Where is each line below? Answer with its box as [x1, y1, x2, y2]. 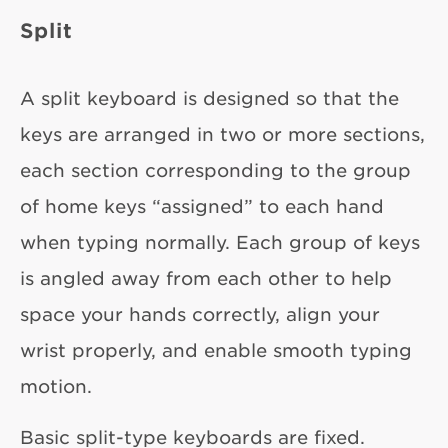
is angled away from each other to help [20, 267, 392, 290]
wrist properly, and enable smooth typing [20, 339, 412, 362]
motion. [20, 375, 92, 398]
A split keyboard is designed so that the [20, 87, 399, 110]
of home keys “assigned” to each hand [20, 195, 384, 218]
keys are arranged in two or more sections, [20, 123, 425, 146]
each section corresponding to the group [20, 159, 411, 182]
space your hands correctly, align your [20, 303, 380, 326]
